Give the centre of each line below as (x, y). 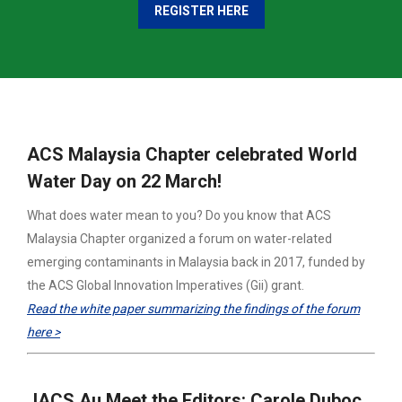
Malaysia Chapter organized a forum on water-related (179, 239)
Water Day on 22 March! (124, 182)
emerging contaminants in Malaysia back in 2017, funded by (196, 262)
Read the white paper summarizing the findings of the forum (193, 309)
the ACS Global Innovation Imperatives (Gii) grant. (166, 286)
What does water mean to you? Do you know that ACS (179, 216)
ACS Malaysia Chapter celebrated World (192, 155)
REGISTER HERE (201, 11)
